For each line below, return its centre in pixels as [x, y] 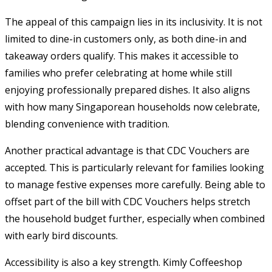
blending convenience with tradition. [87, 124]
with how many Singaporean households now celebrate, [132, 107]
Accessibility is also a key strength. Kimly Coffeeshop [124, 262]
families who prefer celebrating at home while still [118, 73]
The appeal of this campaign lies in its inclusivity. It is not [134, 22]
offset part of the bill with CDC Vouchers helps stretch [127, 201]
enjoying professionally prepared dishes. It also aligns [127, 90]
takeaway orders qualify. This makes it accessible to [122, 56]
